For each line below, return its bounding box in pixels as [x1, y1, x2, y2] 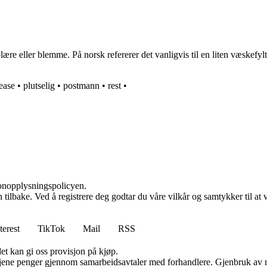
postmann [63, 80, 100, 91]
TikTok [38, 223, 65, 234]
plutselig [23, 80, 55, 91]
